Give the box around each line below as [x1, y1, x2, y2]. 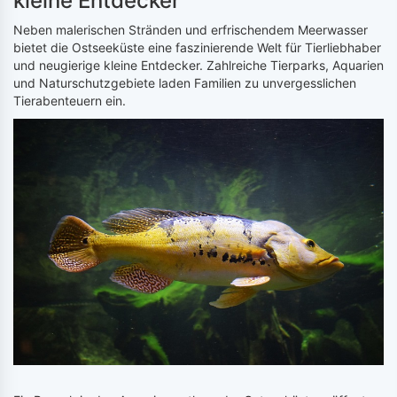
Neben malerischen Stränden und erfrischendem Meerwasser [13, 22, 368, 38]
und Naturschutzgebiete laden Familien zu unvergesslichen [13, 75, 356, 91]
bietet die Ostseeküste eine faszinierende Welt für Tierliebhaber [13, 40, 381, 56]
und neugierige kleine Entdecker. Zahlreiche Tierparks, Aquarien [13, 58, 384, 74]
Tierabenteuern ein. [13, 93, 126, 109]
